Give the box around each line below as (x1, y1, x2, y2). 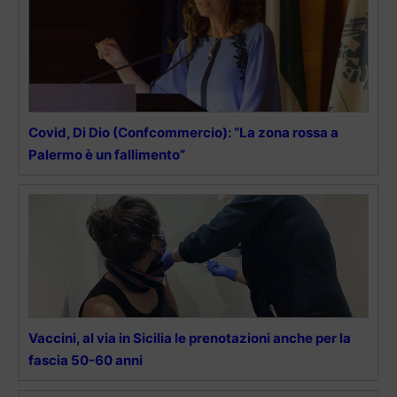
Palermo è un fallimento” (28, 146, 185, 164)
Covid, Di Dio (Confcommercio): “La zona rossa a (28, 124, 339, 142)
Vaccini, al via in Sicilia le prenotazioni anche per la (28, 330, 351, 347)
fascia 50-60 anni (28, 352, 143, 370)
